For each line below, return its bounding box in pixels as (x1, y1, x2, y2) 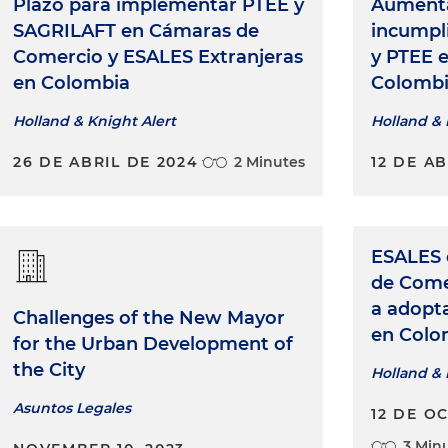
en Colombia (13, 71, 131, 94)
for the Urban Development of (13, 332, 294, 355)
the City (13, 358, 86, 381)
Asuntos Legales (13, 398, 132, 417)
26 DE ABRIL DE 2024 (13, 152, 199, 171)
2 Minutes (234, 152, 306, 171)
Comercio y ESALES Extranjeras (13, 45, 304, 68)
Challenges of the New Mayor (13, 306, 286, 329)
